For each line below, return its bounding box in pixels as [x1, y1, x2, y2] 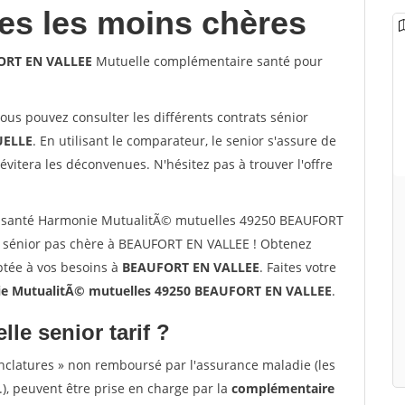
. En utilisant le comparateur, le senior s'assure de [33, 132, 336, 149]
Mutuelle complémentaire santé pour [92, 52, 323, 70]
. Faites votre [259, 259, 336, 276]
